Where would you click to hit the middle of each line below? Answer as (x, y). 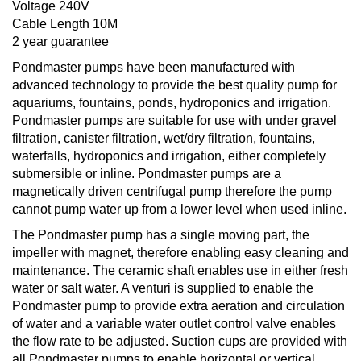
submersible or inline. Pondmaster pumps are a (147, 173)
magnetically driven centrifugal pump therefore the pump (172, 191)
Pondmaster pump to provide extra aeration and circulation (178, 305)
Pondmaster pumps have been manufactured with (154, 67)
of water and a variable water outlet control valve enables (174, 323)
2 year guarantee (60, 41)
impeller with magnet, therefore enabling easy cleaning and (180, 252)
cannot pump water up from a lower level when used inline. (179, 209)
